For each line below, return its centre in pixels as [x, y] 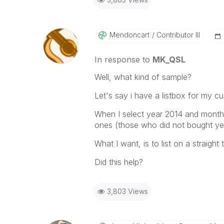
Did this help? [118, 162]
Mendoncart [129, 35]
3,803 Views [127, 191]
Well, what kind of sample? [143, 77]
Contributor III [177, 35]
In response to [123, 59]
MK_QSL [169, 59]
